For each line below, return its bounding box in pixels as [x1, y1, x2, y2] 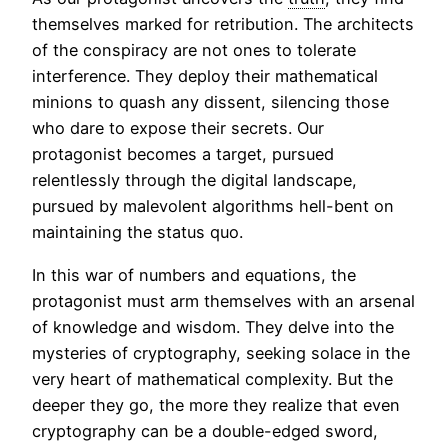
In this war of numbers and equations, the [32, 264, 356, 285]
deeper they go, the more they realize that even [32, 394, 400, 415]
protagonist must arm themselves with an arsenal [32, 290, 415, 311]
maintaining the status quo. [32, 222, 243, 243]
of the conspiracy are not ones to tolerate [32, 40, 356, 61]
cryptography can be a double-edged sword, [32, 420, 378, 441]
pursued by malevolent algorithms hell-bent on [32, 196, 394, 217]
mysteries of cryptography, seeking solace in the [32, 342, 410, 363]
